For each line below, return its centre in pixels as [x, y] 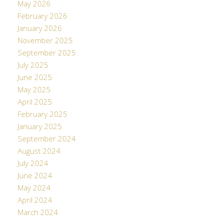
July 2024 [33, 164]
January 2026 [40, 29]
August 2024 [39, 152]
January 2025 [40, 127]
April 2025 [35, 103]
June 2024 [35, 177]
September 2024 [46, 140]
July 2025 [33, 66]
